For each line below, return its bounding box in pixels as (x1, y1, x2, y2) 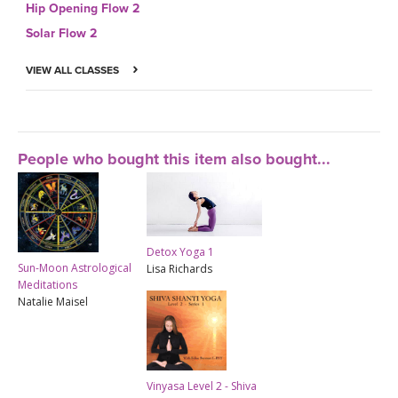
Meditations (18, 276, 77, 292)
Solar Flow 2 (26, 25, 97, 41)
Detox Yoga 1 (147, 243, 214, 259)
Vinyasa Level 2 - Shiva (147, 378, 257, 394)
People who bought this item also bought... (18, 148, 330, 169)
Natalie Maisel (18, 293, 88, 309)
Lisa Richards (147, 260, 212, 276)
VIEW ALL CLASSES (26, 63, 122, 76)
